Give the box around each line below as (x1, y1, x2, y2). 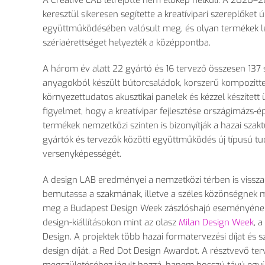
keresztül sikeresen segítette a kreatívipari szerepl (43, 8, 240, 21)
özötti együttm (128, 134, 187, 146)
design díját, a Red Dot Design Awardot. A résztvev (43, 245, 244, 257)
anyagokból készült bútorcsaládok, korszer (43, 77, 214, 89)
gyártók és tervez (43, 134, 112, 146)
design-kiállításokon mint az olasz (43, 216, 179, 229)
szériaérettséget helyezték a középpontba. (43, 37, 211, 49)
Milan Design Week (179, 216, 254, 229)
